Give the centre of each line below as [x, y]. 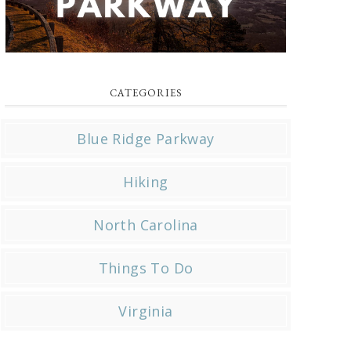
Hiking [146, 181]
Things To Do [146, 268]
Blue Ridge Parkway [146, 138]
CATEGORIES [146, 92]
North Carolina [146, 224]
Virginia [146, 311]
